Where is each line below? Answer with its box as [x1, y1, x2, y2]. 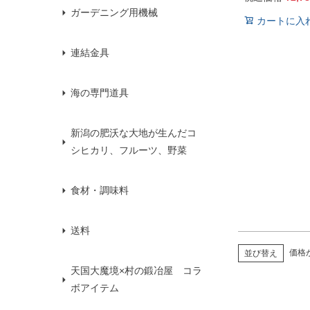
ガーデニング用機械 [71, 7, 158, 19]
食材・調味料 [71, 185, 129, 197]
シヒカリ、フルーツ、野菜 [71, 145, 187, 156]
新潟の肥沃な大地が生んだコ [71, 127, 197, 139]
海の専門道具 [71, 87, 129, 99]
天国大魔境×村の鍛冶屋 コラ [71, 265, 202, 277]
